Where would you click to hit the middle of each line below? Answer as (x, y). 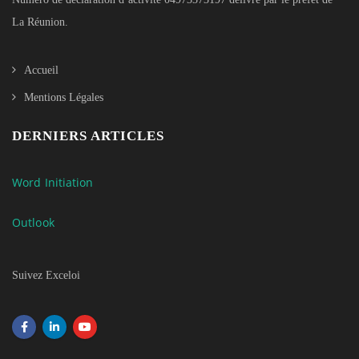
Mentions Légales (64, 98)
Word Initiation (53, 183)
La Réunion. (40, 22)
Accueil (41, 71)
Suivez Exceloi (46, 276)
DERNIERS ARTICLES (88, 136)
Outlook (33, 223)
